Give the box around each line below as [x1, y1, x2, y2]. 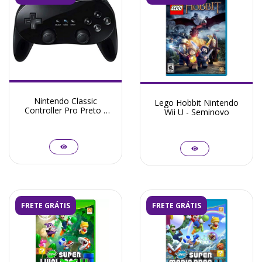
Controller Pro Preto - [25, 104, 106, 116]
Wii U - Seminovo [164, 106, 229, 118]
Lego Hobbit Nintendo [154, 96, 239, 108]
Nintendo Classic [34, 95, 97, 106]
